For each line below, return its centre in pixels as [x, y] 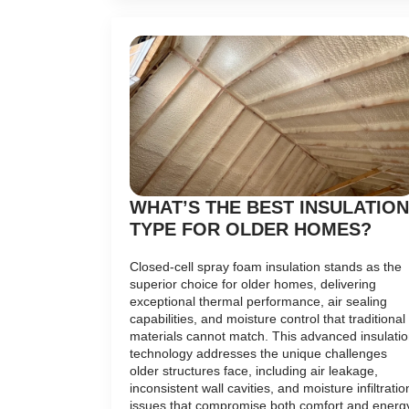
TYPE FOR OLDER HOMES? [251, 229]
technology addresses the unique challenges [258, 353]
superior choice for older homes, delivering [253, 283]
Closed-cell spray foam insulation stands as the [266, 266]
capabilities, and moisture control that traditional [267, 318]
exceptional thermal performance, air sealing [258, 301]
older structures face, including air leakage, [254, 370]
